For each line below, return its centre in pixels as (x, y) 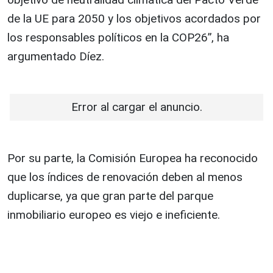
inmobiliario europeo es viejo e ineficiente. (114, 215)
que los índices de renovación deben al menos (125, 177)
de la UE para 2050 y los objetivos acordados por (134, 19)
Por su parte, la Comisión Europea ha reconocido (133, 158)
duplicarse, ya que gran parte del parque (110, 196)
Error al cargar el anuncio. (136, 107)
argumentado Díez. (56, 57)
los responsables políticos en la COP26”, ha (118, 38)
